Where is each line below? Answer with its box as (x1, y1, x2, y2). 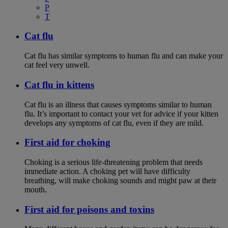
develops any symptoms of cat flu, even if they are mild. (24, 118, 204, 127)
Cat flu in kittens (24, 79, 94, 90)
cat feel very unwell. (24, 61, 90, 70)
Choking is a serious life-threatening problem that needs (24, 158, 203, 166)
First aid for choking (24, 137, 110, 148)
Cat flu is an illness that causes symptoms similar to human (24, 100, 212, 109)
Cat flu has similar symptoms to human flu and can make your (24, 51, 223, 61)
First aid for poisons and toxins (24, 204, 154, 215)
